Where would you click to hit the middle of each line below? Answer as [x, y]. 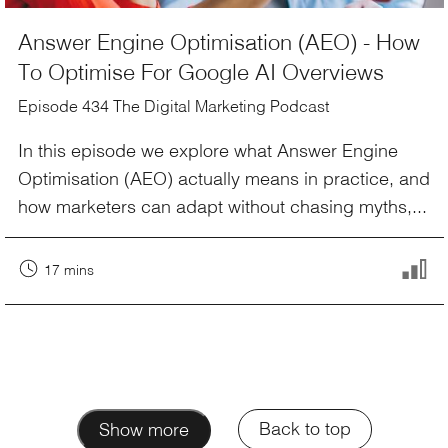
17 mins [69, 269]
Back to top [304, 426]
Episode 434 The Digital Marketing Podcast [173, 106]
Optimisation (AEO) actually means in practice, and [224, 177]
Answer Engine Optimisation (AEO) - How [219, 41]
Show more [143, 427]
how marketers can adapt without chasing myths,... [222, 205]
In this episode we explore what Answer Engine [208, 149]
